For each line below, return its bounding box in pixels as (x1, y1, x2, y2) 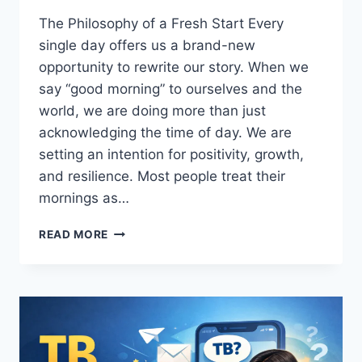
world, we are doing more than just (39, 103, 266, 120)
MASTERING (107, 326, 179, 339)
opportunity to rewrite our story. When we (39, 59, 309, 76)
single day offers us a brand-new (39, 37, 255, 54)
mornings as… (39, 190, 129, 207)
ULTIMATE (107, 275, 167, 288)
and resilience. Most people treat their (39, 168, 285, 185)
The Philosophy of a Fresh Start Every (39, 15, 284, 32)
